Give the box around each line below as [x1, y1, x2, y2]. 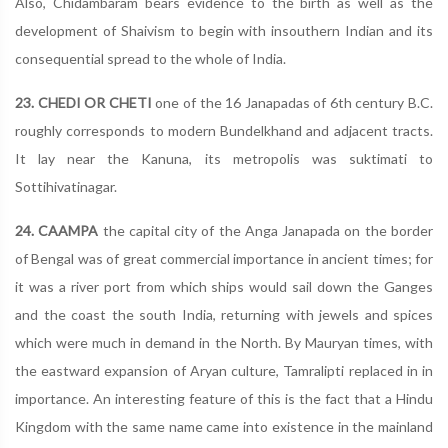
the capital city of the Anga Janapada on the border [98, 222, 434, 239]
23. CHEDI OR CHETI [15, 94, 152, 111]
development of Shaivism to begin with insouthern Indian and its [15, 22, 433, 39]
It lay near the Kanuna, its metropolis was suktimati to [15, 150, 433, 167]
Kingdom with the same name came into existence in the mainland [15, 418, 433, 435]
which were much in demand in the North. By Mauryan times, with [15, 334, 433, 351]
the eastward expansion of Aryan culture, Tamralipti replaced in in [15, 362, 433, 379]
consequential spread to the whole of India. [15, 50, 286, 67]
